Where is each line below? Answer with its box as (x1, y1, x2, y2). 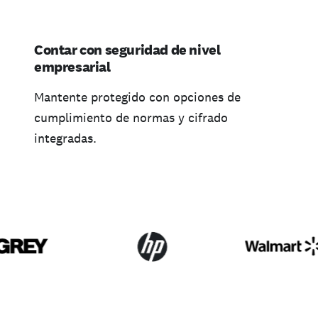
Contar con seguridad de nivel (34, 40, 221, 60)
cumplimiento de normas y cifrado (34, 109, 228, 126)
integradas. (34, 130, 97, 147)
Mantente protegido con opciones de (34, 89, 241, 106)
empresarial (34, 57, 111, 77)
